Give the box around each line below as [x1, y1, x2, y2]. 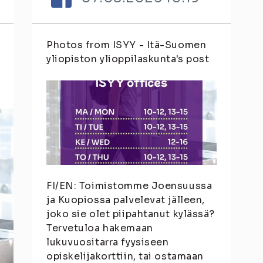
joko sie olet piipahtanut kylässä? [46, 208, 215, 220]
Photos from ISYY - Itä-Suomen [46, 39, 207, 51]
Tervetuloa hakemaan [46, 222, 153, 234]
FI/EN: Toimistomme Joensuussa [46, 180, 213, 192]
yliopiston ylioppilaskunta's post [46, 53, 210, 65]
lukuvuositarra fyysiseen [46, 236, 169, 248]
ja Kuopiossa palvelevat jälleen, [46, 194, 205, 206]
